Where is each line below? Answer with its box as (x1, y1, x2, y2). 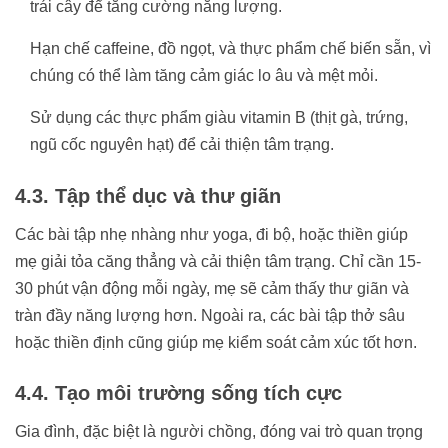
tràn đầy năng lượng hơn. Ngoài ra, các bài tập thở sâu (15, 306, 405, 324)
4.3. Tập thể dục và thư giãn (15, 184, 281, 207)
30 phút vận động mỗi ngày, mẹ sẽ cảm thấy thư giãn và (15, 279, 409, 297)
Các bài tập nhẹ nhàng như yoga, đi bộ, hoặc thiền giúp (15, 225, 408, 243)
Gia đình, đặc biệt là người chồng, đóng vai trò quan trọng (15, 422, 423, 440)
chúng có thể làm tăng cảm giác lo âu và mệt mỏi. (30, 66, 378, 84)
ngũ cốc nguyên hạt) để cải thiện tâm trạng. (30, 135, 334, 153)
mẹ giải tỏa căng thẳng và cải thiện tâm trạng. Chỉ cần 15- (15, 252, 421, 270)
